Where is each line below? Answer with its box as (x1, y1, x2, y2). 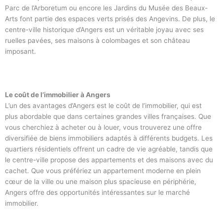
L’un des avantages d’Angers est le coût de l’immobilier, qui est (5, 102, 202, 110)
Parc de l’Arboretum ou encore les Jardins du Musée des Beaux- (5, 4, 208, 12)
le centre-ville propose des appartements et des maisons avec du (5, 156, 213, 164)
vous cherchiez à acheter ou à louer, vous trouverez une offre (5, 123, 202, 131)
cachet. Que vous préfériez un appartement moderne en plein (5, 167, 201, 175)
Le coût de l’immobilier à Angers (5, 91, 110, 99)
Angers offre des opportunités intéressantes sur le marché (5, 188, 190, 196)
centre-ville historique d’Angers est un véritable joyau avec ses (5, 26, 204, 34)
